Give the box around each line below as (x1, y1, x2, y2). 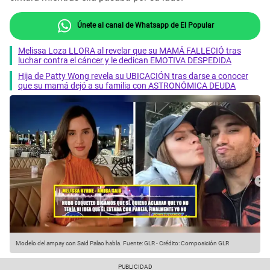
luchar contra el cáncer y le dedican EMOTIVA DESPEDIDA (18, 55, 231, 65)
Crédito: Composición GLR (159, 240, 229, 247)
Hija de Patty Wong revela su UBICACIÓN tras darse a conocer (18, 71, 248, 81)
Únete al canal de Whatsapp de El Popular (75, 20, 214, 30)
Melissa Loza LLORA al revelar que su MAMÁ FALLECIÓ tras (18, 45, 241, 55)
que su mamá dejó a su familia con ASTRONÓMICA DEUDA (18, 80, 236, 90)
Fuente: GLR (122, 240, 155, 247)
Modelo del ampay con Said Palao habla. (16, 240, 122, 247)
